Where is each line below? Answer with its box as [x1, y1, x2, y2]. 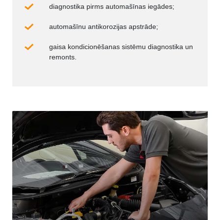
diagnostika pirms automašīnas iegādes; [49, 2, 174, 10]
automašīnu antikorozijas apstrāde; [49, 22, 158, 30]
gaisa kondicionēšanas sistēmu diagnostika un [49, 42, 193, 51]
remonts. [49, 53, 77, 61]
